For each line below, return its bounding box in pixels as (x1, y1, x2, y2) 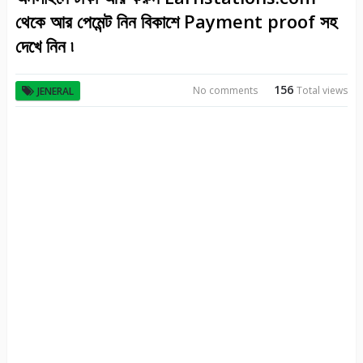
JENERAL (36, 84, 74, 98)
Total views (297, 83, 348, 98)
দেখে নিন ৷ (15, 33, 73, 58)
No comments (193, 83, 258, 98)
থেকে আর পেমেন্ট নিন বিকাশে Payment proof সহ (15, 9, 337, 33)
